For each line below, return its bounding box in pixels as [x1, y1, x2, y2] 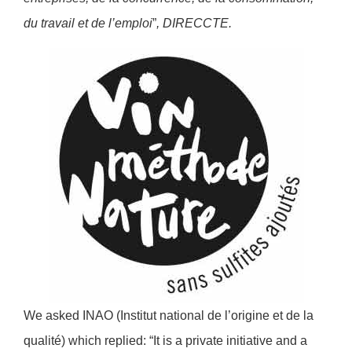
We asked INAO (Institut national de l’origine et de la [24, 308, 313, 322]
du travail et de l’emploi [24, 16, 152, 31]
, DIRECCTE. [156, 16, 232, 31]
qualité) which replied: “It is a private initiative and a [24, 333, 307, 347]
